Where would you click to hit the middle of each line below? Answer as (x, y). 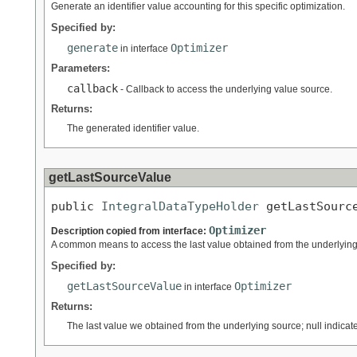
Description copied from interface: (130, 231)
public (76, 206)
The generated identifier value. (133, 128)
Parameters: (80, 68)
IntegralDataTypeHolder (180, 206)
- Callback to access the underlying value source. (225, 89)
